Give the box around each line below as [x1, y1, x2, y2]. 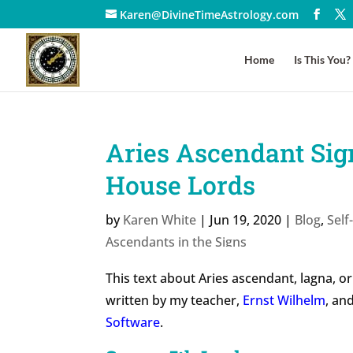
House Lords [106, 168, 256, 202]
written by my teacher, [106, 292, 243, 310]
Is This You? [294, 53, 351, 66]
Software [106, 314, 161, 332]
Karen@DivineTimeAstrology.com [120, 6, 299, 22]
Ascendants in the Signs [106, 233, 247, 251]
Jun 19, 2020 [210, 211, 282, 229]
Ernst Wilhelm [243, 292, 326, 310]
